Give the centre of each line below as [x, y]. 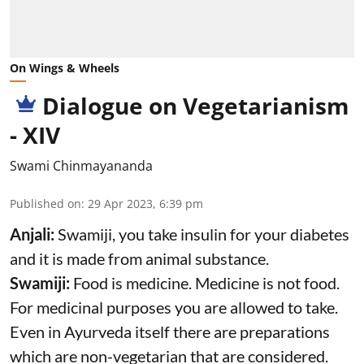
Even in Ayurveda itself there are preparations [170, 332]
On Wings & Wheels [65, 68]
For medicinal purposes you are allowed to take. [174, 308]
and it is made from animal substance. [139, 259]
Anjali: [34, 234]
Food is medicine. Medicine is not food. [206, 283]
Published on [45, 204]
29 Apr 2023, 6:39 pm [145, 204]
